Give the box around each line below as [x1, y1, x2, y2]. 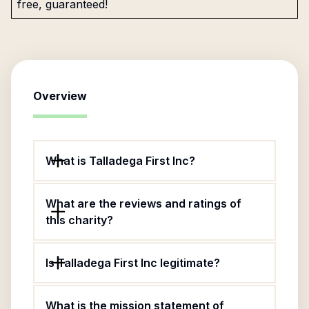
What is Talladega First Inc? [46, 154, 195, 168]
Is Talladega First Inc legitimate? [46, 256, 220, 270]
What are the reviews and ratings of [46, 197, 241, 210]
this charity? [46, 213, 113, 227]
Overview [33, 89, 87, 103]
